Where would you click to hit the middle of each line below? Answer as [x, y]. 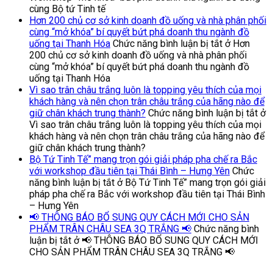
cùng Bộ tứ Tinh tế [67, 9]
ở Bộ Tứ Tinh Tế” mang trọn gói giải [190, 182]
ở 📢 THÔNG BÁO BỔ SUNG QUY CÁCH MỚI [165, 240]
